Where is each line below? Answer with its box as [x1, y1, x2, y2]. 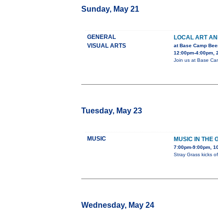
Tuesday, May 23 [81, 107, 142, 115]
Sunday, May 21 [81, 5, 139, 14]
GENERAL [87, 34, 116, 41]
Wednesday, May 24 [81, 201, 154, 210]
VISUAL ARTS [87, 42, 126, 50]
